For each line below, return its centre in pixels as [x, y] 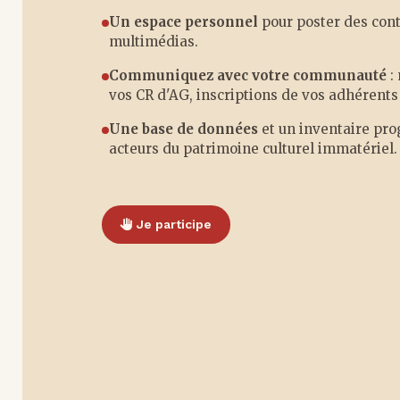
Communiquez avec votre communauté [247, 75]
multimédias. [153, 41]
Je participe [172, 224]
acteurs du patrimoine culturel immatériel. [253, 148]
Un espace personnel [183, 21]
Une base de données [183, 129]
